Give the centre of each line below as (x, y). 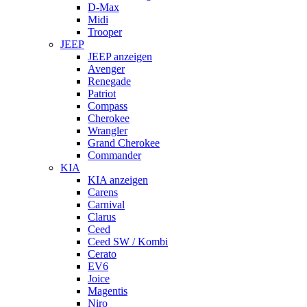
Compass (108, 106)
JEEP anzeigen (120, 56)
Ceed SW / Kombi (128, 241)
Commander (114, 155)
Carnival (106, 204)
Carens (103, 192)
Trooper (105, 32)
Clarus (102, 217)
